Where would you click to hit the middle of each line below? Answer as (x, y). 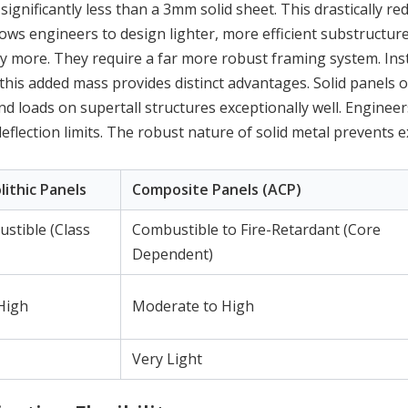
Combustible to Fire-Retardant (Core (256, 230)
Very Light (167, 359)
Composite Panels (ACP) (217, 190)
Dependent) (173, 255)
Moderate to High (193, 306)
